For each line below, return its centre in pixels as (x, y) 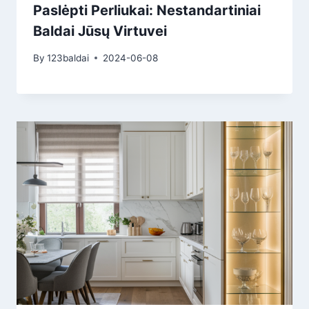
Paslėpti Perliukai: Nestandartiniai (147, 11)
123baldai (68, 58)
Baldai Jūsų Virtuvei (100, 31)
